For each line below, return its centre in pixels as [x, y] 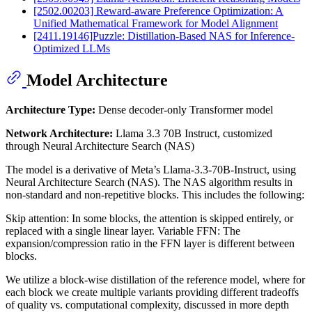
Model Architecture [97, 80]
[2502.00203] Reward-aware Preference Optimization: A [158, 11]
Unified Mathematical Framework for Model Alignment [156, 24]
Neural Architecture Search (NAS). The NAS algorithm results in [149, 182]
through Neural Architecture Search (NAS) [100, 146]
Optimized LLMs [72, 49]
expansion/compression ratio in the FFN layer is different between [150, 244]
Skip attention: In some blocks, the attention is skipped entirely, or [149, 219]
